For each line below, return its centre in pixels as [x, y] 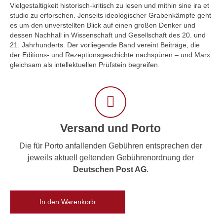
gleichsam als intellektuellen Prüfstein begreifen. [85, 65]
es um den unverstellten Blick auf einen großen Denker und [103, 25]
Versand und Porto [110, 129]
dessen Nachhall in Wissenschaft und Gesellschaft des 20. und [108, 35]
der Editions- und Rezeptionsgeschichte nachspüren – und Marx [110, 55]
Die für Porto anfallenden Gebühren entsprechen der [110, 146]
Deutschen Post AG [110, 170]
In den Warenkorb [67, 202]
